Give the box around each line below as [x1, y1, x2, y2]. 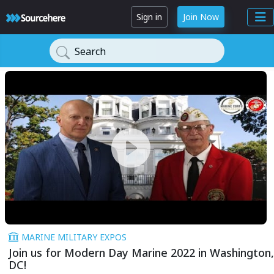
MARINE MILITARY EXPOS [21, 231, 127, 243]
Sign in [136, 11, 162, 23]
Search [75, 45, 106, 58]
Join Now [183, 11, 219, 23]
